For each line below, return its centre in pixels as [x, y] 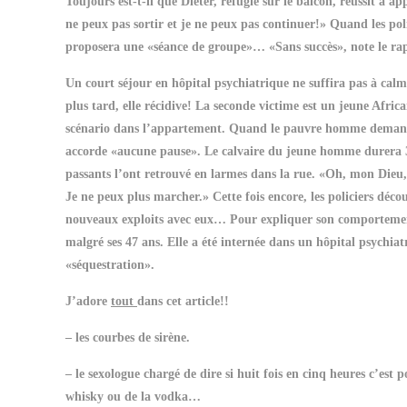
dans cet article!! [183, 301]
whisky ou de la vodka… [133, 397]
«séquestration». [110, 265]
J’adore [88, 301]
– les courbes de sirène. [128, 338]
